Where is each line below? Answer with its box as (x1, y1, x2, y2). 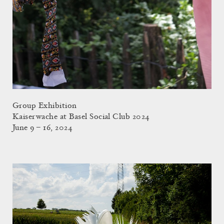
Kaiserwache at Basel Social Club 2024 (12, 112, 150, 121)
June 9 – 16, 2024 (12, 123, 73, 132)
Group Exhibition (12, 101, 77, 110)
